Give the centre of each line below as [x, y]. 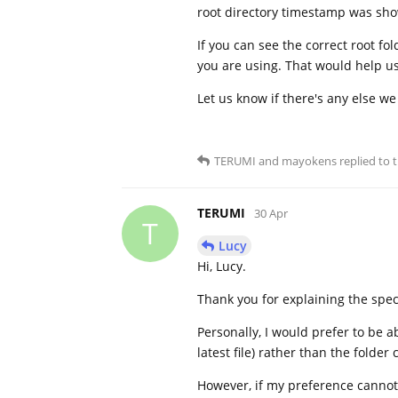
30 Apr [271, 213]
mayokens [309, 160]
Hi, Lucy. [222, 266]
